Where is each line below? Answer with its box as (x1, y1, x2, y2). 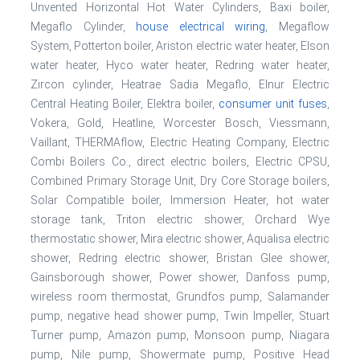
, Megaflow (265, 20, 330, 33)
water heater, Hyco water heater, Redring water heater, (31, 59, 329, 72)
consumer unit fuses (219, 97, 327, 110)
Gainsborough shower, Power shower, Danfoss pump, (31, 271, 329, 284)
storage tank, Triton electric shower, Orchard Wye (31, 213, 329, 226)
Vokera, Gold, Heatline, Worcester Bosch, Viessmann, (31, 117, 329, 129)
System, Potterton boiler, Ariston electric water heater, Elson (31, 39, 329, 52)
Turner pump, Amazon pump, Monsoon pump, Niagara (31, 329, 329, 342)
